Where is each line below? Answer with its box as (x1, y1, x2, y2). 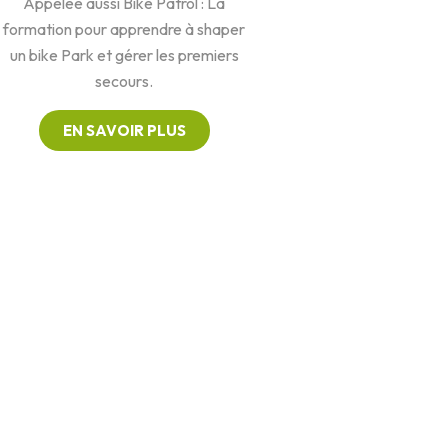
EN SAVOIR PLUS (62, 121, 186, 140)
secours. (95, 71, 153, 91)
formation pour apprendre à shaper (3, 19, 245, 39)
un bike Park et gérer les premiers (9, 45, 239, 65)
